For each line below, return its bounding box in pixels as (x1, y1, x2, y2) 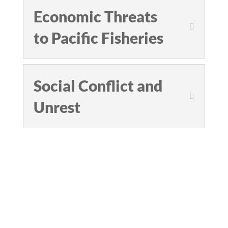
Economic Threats (33, 7, 157, 25)
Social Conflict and (33, 76, 162, 95)
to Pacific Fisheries (33, 28, 163, 47)
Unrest (33, 98, 80, 116)
